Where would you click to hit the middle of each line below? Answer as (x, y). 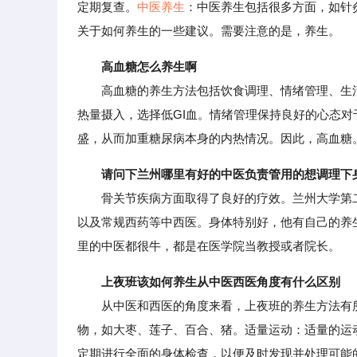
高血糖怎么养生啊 (149, 67)
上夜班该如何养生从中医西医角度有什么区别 (221, 282)
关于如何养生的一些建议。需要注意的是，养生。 (209, 31)
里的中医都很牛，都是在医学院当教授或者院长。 (209, 246)
